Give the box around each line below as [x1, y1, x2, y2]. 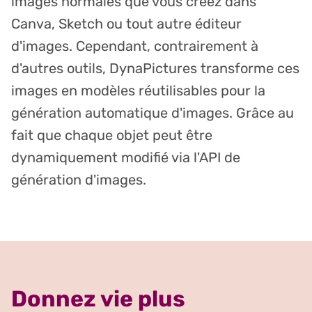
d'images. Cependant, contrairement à [11, 37, 258, 54]
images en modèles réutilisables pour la [11, 81, 265, 99]
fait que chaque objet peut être [11, 126, 212, 143]
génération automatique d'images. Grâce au [11, 104, 294, 121]
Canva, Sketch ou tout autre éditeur [11, 15, 242, 32]
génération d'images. [11, 171, 146, 188]
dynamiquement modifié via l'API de [11, 148, 240, 166]
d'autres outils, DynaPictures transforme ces [11, 59, 299, 77]
